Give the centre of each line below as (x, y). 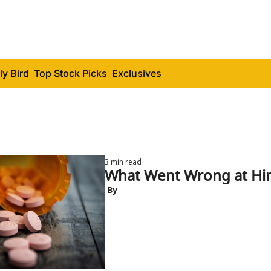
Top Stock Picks (70, 73)
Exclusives (137, 73)
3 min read (123, 162)
